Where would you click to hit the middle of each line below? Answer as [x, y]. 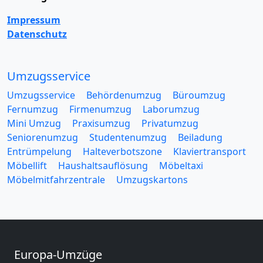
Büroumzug [199, 95]
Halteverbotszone [122, 152]
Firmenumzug [100, 109]
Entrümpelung [39, 152]
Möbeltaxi [181, 166]
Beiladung [200, 138]
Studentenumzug [128, 138]
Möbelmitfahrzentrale [56, 180]
